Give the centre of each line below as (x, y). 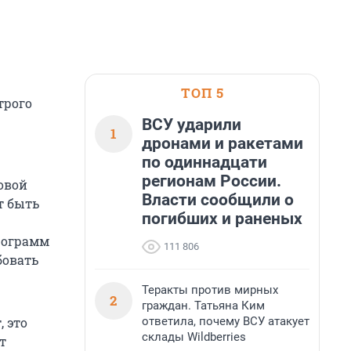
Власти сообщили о (218, 200)
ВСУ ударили (192, 125)
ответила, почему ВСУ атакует (226, 321)
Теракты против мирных (210, 290)
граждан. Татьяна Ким (203, 306)
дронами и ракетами (223, 143)
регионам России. (212, 181)
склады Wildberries (194, 337)
